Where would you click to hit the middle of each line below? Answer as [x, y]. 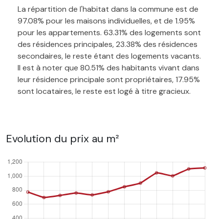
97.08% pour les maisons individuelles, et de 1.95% [106, 21]
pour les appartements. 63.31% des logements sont [109, 32]
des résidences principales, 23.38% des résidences [108, 44]
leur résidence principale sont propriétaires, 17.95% [109, 79]
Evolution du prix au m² [62, 138]
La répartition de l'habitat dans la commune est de [108, 9]
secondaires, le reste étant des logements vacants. [109, 56]
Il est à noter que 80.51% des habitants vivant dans [109, 67]
